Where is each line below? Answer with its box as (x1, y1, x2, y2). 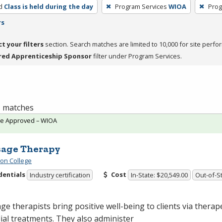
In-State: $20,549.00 (131, 170, 188, 180)
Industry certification (29, 170, 90, 180)
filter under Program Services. (92, 51, 182, 60)
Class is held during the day (3, 1, 93, 11)
